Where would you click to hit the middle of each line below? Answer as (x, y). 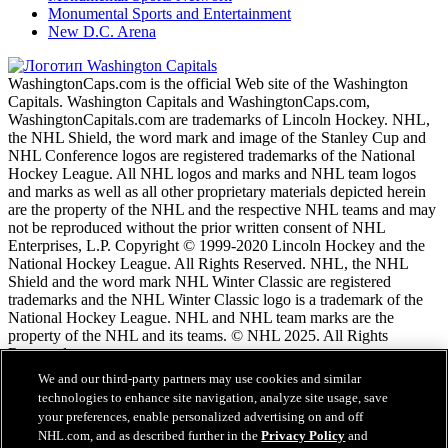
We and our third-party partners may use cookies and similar (200, 378)
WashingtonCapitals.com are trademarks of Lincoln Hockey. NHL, (219, 119)
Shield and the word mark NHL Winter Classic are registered (199, 281)
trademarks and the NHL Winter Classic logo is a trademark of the (215, 299)
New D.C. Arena (102, 31)
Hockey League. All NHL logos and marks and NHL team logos (212, 173)
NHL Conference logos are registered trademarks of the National (211, 155)
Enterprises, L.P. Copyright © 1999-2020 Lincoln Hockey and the (216, 245)
